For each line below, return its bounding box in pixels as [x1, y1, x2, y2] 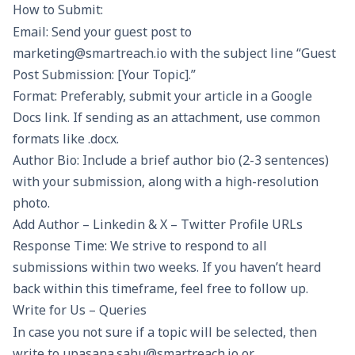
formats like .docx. [13, 129, 122, 147]
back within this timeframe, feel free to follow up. [13, 279, 308, 297]
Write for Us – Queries [13, 300, 147, 319]
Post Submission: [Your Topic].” [13, 65, 196, 83]
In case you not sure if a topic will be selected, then [13, 323, 317, 342]
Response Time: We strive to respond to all [13, 236, 267, 254]
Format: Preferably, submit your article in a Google [13, 86, 312, 105]
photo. [13, 193, 50, 212]
